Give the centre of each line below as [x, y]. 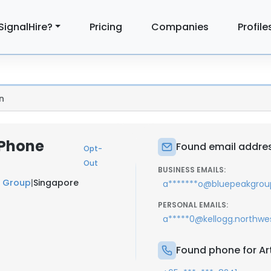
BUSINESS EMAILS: [192, 170]
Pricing [106, 27]
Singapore [56, 183]
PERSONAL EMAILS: [193, 205]
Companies [180, 27]
